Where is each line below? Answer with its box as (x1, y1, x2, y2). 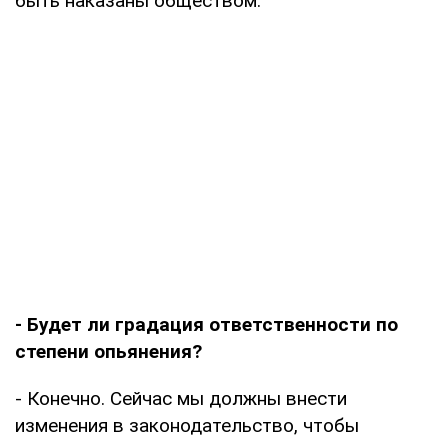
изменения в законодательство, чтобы (15, 413, 359, 437)
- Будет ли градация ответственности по (15, 312, 398, 336)
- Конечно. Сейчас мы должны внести (15, 386, 347, 410)
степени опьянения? (15, 339, 202, 363)
